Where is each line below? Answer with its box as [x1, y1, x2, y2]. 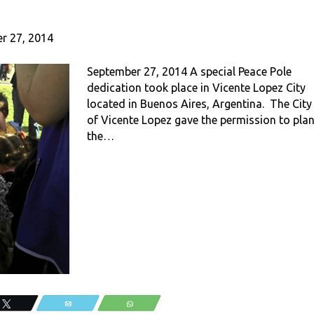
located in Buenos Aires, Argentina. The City [87, 97, 312, 110]
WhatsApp [139, 300, 172, 307]
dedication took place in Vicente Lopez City [87, 81, 306, 94]
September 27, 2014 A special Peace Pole [87, 65, 292, 78]
